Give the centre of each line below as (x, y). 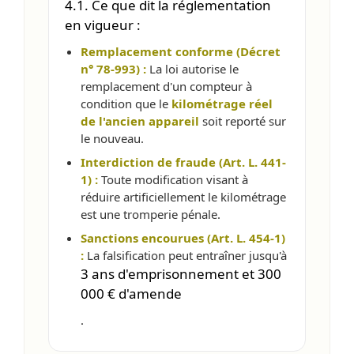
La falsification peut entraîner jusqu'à (185, 255)
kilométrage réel (222, 103)
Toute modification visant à (173, 179)
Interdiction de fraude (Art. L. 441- (183, 162)
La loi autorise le (192, 68)
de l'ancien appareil (140, 121)
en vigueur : (103, 24)
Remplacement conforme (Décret (181, 51)
